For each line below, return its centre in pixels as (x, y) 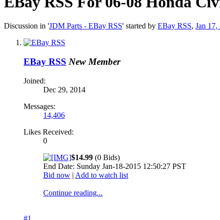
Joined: (35, 81)
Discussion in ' (27, 26)
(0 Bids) (106, 157)
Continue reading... (73, 192)
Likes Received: (49, 132)
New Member (95, 62)
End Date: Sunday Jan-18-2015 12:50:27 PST (115, 166)
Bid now (57, 175)
